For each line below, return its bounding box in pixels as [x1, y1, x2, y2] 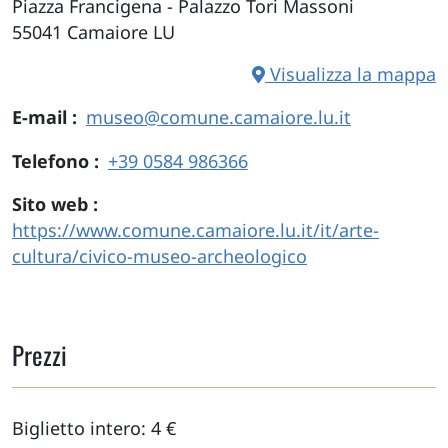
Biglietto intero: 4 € [12, 415, 176, 440]
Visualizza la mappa [265, 61, 436, 86]
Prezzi [12, 335, 67, 373]
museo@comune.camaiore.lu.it [85, 105, 351, 130]
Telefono [12, 148, 94, 173]
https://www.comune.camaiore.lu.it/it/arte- [12, 218, 379, 243]
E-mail [12, 105, 72, 130]
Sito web [12, 192, 93, 217]
